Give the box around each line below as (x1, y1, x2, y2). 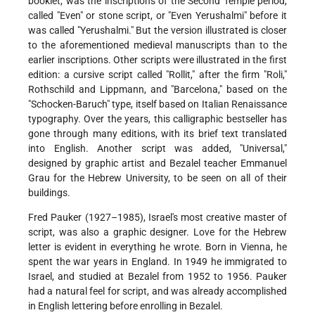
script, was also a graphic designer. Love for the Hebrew (28, 226, 287, 238)
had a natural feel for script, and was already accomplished (28, 285, 287, 297)
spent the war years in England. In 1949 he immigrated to (28, 256, 287, 268)
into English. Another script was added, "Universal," (28, 143, 287, 155)
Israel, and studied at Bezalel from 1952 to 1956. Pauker (28, 271, 287, 283)
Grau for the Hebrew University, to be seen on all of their (28, 172, 287, 184)
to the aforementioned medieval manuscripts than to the (28, 39, 287, 51)
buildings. (28, 187, 70, 199)
